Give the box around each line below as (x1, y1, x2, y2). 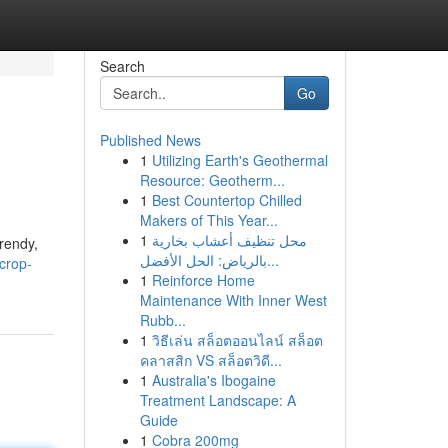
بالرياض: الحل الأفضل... (266, 250, 279, 270)
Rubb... (139, 310, 186, 330)
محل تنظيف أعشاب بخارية (151, 230, 307, 250)
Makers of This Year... (139, 210, 278, 230)
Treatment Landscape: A (139, 390, 296, 410)
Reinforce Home (151, 270, 255, 290)
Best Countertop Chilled (151, 190, 302, 210)
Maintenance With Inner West (139, 290, 327, 310)
